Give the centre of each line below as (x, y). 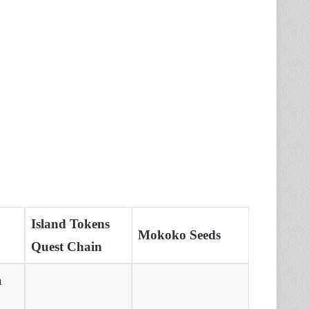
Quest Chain (66, 247)
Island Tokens (70, 224)
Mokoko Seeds (179, 235)
